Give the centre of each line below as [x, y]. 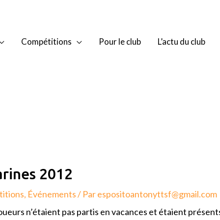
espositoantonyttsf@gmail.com [157, 194]
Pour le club [120, 41]
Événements [52, 194]
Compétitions [46, 41]
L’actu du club [181, 41]
